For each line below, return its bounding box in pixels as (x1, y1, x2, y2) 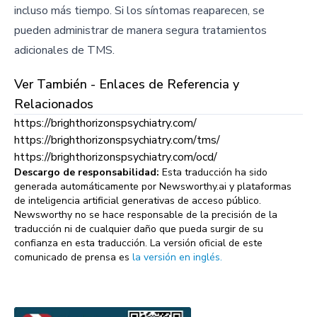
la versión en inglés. (132, 250, 222, 264)
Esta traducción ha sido (159, 166, 267, 179)
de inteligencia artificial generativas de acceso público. (14, 194, 261, 207)
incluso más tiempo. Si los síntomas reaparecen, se (14, 3, 265, 18)
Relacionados (14, 96, 93, 113)
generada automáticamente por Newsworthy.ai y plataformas (14, 180, 292, 193)
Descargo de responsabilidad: (14, 166, 159, 179)
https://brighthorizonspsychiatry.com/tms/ (14, 132, 220, 148)
